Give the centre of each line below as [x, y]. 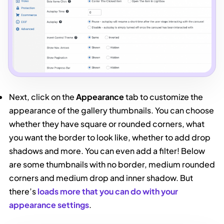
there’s [23, 191]
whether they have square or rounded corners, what [107, 124]
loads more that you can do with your [108, 191]
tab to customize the [164, 97]
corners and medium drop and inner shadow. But [101, 178]
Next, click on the [43, 97]
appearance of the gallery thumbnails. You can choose [112, 110]
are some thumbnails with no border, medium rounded [112, 164]
